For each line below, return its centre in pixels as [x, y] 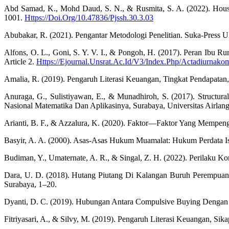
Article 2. [20, 62]
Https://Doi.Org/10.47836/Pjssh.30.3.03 [89, 18]
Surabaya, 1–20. [30, 185]
